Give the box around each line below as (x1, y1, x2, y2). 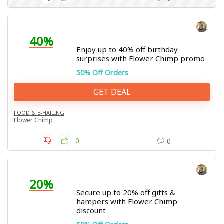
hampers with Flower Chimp (76, 196, 177, 206)
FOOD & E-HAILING (14, 109, 64, 116)
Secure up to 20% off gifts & (76, 187, 175, 197)
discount (76, 205, 106, 215)
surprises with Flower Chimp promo (76, 53, 205, 63)
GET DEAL (93, 86, 131, 97)
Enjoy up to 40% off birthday (76, 44, 178, 54)
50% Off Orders (76, 68, 128, 77)
